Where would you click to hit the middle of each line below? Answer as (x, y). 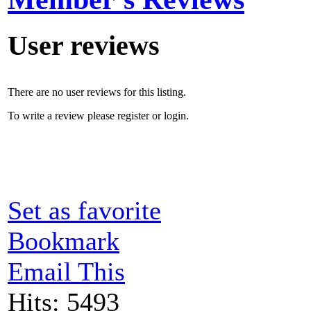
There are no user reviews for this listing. (97, 92)
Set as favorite (84, 210)
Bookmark (64, 241)
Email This (66, 271)
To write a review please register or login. (98, 115)
